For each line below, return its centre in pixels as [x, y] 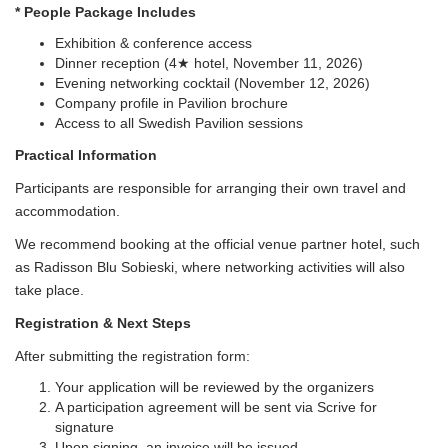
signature [84, 426]
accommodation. [67, 210]
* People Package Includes [105, 11]
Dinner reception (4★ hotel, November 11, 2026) [209, 62]
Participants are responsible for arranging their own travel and [210, 187]
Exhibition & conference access [153, 42]
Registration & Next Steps [103, 322]
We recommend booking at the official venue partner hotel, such [217, 243]
